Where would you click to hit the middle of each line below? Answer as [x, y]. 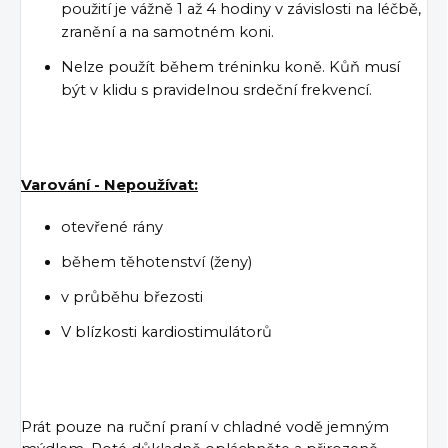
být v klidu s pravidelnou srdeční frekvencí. [216, 90]
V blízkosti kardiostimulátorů [166, 332]
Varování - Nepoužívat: [109, 185]
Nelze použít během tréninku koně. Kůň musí [230, 67]
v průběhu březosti [132, 297]
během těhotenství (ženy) [156, 262]
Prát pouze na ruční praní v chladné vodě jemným [205, 427]
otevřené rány [112, 227]
